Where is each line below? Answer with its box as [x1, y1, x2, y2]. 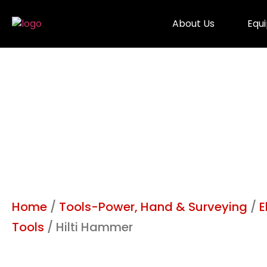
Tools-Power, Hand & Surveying [59, 198, 247, 215]
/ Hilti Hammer [44, 219, 133, 235]
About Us [172, 17, 215, 30]
